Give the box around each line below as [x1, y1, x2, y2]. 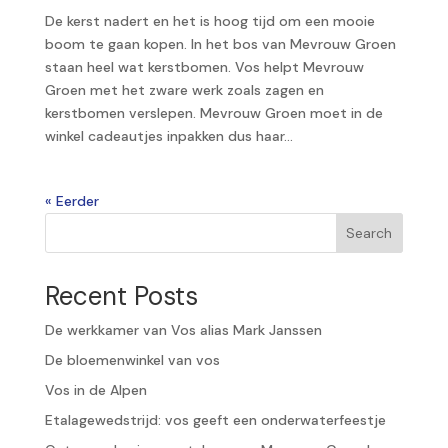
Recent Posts [44, 278, 198, 313]
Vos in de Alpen [44, 380, 147, 399]
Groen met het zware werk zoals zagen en [44, 80, 324, 99]
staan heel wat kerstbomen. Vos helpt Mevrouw [44, 57, 364, 76]
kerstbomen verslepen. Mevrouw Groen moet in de [44, 103, 383, 122]
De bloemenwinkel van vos [44, 350, 220, 369]
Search [346, 223, 393, 242]
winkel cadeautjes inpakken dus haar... [44, 126, 293, 145]
